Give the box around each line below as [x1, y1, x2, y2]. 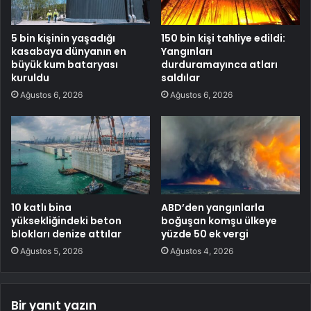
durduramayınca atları [161, 57, 278, 72]
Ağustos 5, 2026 [20, 245, 83, 256]
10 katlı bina [11, 200, 72, 215]
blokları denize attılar [11, 226, 121, 241]
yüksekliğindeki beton [11, 213, 121, 228]
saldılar [161, 70, 200, 85]
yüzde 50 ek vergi [161, 226, 249, 241]
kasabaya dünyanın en [11, 44, 126, 58]
